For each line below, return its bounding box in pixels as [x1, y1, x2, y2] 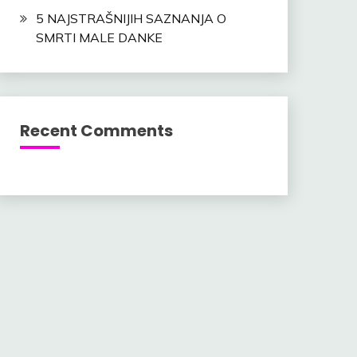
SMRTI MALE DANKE [35, 29, 163, 46]
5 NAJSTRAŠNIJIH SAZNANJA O [35, 10, 226, 27]
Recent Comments [19, 120, 173, 143]
